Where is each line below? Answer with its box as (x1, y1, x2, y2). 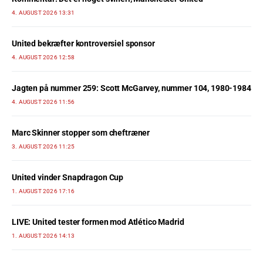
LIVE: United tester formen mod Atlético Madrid (12, 217, 184, 227)
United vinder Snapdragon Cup (12, 172, 124, 182)
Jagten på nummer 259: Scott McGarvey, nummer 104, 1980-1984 (12, 83, 251, 93)
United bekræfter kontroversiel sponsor (12, 38, 155, 48)
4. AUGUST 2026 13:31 (12, 9, 75, 16)
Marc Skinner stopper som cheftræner (12, 127, 150, 137)
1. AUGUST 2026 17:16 (12, 187, 75, 194)
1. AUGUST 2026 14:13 (12, 232, 75, 239)
